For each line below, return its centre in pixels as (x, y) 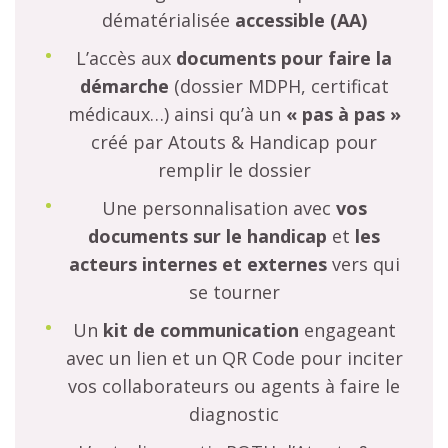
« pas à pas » (343, 113)
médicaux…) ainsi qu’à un (176, 113)
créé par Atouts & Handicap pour (234, 141)
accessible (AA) (300, 19)
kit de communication (200, 329)
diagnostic (234, 413)
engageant (347, 329)
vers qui (363, 263)
